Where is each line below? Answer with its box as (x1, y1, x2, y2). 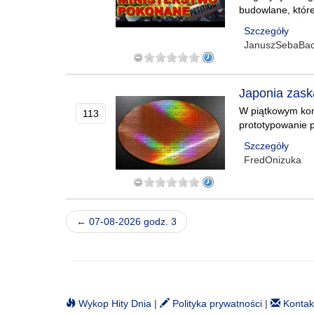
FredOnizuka (244, 154, 302, 165)
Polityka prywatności (170, 298, 262, 309)
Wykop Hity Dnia (76, 298, 151, 309)
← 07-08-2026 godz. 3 (76, 216, 177, 227)
